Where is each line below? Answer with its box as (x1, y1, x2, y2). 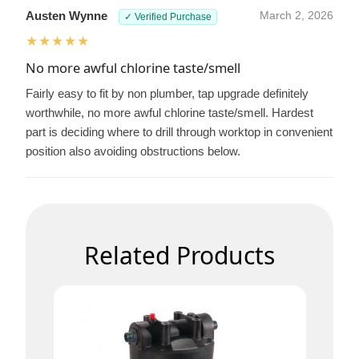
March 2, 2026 (260, 10, 333, 22)
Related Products (84, 239, 275, 272)
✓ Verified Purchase (124, 11, 212, 23)
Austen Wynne (26, 9, 107, 23)
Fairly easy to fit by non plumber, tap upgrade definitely (26, 87, 309, 101)
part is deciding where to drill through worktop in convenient (26, 125, 333, 139)
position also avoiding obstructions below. (26, 144, 240, 159)
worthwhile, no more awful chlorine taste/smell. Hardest (26, 106, 313, 120)
